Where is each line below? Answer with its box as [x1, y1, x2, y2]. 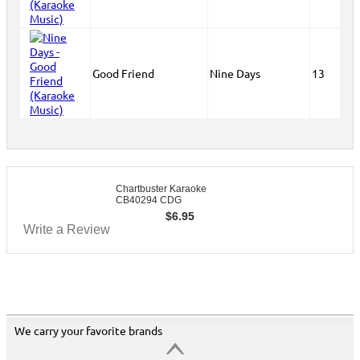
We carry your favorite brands [14, 323, 162, 337]
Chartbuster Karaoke [116, 183, 207, 194]
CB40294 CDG [116, 194, 182, 206]
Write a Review [23, 223, 110, 236]
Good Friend [92, 66, 154, 80]
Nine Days [210, 66, 260, 80]
